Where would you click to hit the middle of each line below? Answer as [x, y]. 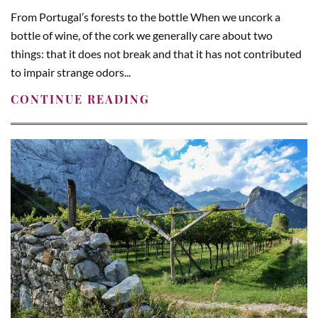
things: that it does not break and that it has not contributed [156, 53]
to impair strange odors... [71, 72]
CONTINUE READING [80, 99]
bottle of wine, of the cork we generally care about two [142, 35]
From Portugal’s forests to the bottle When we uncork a [146, 16]
